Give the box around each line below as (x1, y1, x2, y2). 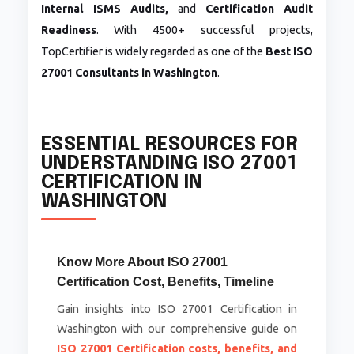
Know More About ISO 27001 (56, 255, 228, 269)
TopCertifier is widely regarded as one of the (40, 45, 266, 58)
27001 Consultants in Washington (40, 66, 217, 80)
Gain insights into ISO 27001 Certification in (56, 303, 298, 316)
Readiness (40, 24, 96, 37)
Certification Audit (205, 2, 314, 16)
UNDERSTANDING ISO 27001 (40, 154, 297, 175)
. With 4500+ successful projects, (96, 24, 314, 37)
